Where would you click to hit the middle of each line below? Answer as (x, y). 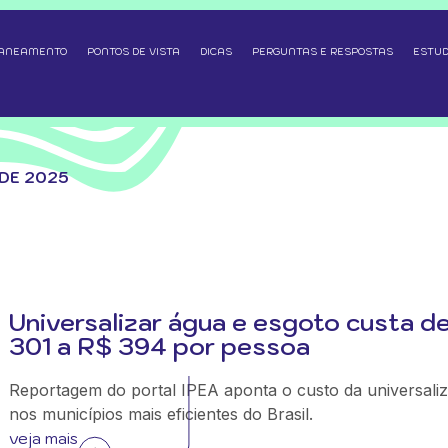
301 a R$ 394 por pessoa (159, 345)
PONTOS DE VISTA (133, 51)
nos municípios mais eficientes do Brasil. (160, 413)
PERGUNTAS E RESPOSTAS (322, 51)
